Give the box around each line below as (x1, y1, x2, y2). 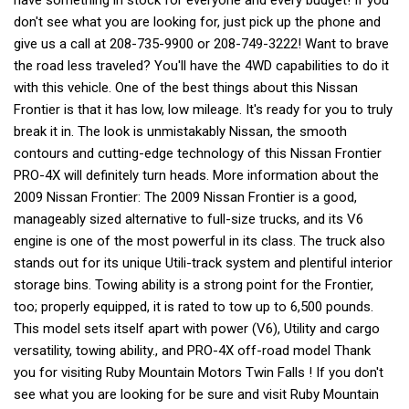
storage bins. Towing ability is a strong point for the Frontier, (14, 277, 373, 294)
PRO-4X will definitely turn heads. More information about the (14, 167, 379, 184)
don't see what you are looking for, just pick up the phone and (14, 14, 381, 31)
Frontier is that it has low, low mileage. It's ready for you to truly (14, 101, 393, 119)
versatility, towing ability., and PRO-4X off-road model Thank (14, 342, 371, 360)
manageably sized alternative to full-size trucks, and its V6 (14, 211, 363, 228)
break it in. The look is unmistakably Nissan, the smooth (14, 123, 347, 141)
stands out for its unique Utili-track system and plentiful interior (14, 255, 393, 272)
